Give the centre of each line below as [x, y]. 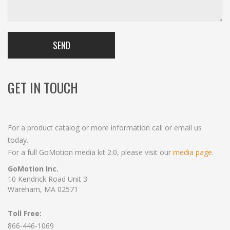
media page [193, 152]
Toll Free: [25, 214]
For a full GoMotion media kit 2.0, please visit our [90, 152]
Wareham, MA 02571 [43, 189]
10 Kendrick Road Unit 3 [47, 179]
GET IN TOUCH [43, 88]
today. [18, 140]
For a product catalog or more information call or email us [105, 128]
